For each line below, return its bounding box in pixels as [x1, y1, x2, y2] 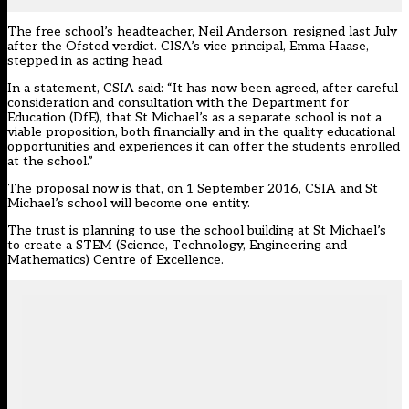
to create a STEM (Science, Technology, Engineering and [7, 237, 347, 254]
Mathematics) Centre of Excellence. [7, 252, 224, 268]
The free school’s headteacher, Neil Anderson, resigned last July [7, 24, 397, 40]
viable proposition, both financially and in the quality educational [7, 124, 395, 141]
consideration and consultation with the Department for [7, 95, 349, 111]
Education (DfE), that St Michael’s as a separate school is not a [7, 110, 382, 126]
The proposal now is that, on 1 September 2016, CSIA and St [7, 181, 378, 197]
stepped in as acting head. [7, 53, 164, 69]
